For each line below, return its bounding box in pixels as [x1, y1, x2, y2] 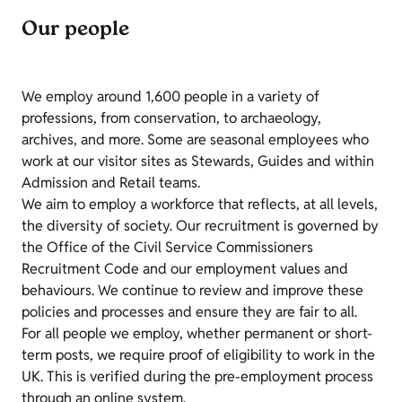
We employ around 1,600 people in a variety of [22, 87, 319, 106]
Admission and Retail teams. [22, 173, 200, 192]
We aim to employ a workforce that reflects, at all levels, [22, 195, 378, 214]
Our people [22, 15, 129, 46]
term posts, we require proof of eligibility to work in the [22, 345, 375, 364]
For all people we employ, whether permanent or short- [22, 324, 372, 343]
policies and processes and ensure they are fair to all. [22, 302, 357, 321]
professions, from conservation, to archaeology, [22, 109, 321, 127]
